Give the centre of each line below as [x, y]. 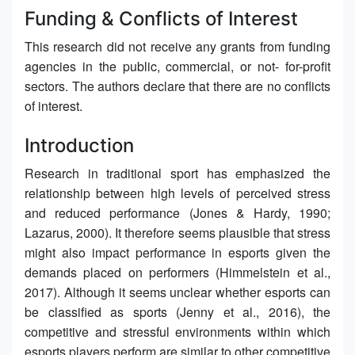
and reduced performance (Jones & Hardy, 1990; [177, 212]
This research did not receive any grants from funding [177, 46]
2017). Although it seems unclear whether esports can [177, 292]
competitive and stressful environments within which [177, 331]
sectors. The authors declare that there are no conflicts [177, 86]
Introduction [79, 145]
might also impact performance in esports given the [177, 252]
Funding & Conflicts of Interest [161, 18]
